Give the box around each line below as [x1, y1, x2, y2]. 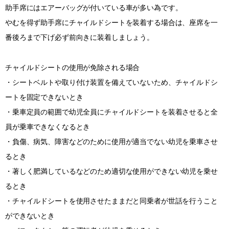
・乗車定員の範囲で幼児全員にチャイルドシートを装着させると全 [5, 107, 218, 116]
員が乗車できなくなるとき [5, 122, 90, 131]
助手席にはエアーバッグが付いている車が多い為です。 [5, 3, 182, 12]
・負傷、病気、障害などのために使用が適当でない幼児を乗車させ [5, 137, 218, 146]
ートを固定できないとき [5, 93, 83, 101]
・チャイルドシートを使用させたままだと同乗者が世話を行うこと [5, 196, 218, 205]
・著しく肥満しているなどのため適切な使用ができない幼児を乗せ [5, 167, 218, 175]
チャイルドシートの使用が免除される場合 [5, 63, 140, 72]
